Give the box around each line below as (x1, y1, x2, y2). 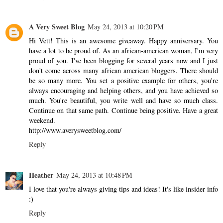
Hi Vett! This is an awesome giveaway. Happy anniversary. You (29, 35, 218, 45)
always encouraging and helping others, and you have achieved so (29, 85, 218, 95)
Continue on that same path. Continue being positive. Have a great (29, 105, 218, 115)
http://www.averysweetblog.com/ (29, 125, 121, 135)
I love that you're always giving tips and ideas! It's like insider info (29, 184, 218, 194)
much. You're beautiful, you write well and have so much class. (29, 95, 218, 105)
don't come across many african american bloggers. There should (29, 65, 218, 75)
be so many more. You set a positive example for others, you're (29, 75, 218, 85)
